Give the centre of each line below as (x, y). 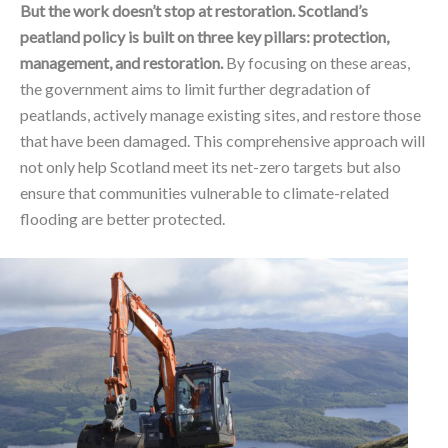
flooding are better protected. (124, 218)
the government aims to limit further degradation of (195, 88)
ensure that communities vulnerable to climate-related (204, 192)
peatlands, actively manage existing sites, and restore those (220, 114)
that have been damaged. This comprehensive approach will (222, 140)
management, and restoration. (121, 62)
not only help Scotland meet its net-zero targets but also (210, 166)
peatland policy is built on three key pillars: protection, (204, 36)
